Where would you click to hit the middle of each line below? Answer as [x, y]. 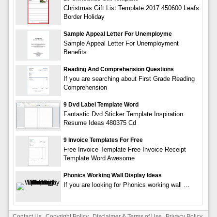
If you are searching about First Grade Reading [129, 78]
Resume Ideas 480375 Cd [100, 123]
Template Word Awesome [99, 158]
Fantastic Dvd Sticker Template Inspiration [123, 114]
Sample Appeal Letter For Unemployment [121, 43]
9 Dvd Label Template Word [101, 104]
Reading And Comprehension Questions [118, 69]
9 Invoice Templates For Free [103, 140]
